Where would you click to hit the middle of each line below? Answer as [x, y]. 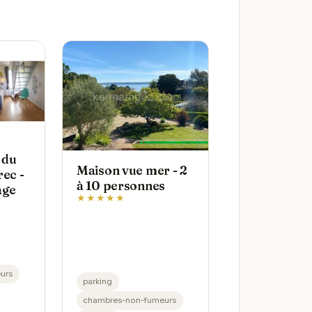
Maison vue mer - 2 [132, 171]
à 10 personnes [121, 186]
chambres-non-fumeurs [130, 300]
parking [98, 281]
